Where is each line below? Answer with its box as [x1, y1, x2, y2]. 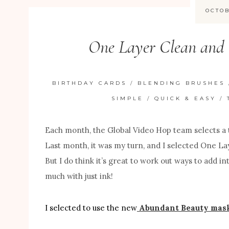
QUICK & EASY [154, 95, 217, 102]
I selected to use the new [45, 202, 137, 213]
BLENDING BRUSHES [138, 79, 225, 86]
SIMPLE [111, 95, 144, 102]
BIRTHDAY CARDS [52, 79, 127, 86]
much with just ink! [45, 171, 113, 181]
